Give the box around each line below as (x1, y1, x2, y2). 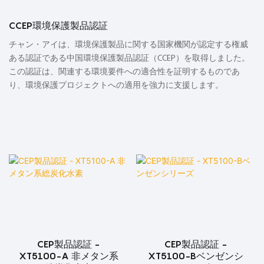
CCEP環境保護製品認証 (9, 19, 108, 32)
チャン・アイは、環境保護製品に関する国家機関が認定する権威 (9, 41, 248, 50)
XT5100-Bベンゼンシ (147, 249, 243, 262)
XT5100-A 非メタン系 (18, 249, 118, 262)
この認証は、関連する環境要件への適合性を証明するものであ (9, 68, 240, 77)
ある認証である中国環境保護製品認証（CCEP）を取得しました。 (9, 54, 250, 64)
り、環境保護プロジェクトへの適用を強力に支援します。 (9, 81, 223, 91)
